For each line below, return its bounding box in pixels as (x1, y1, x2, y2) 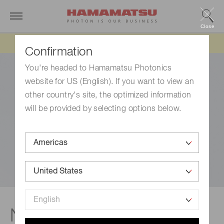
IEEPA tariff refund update (97, 39, 185, 46)
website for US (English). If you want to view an (25, 78, 194, 86)
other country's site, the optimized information (25, 91, 191, 99)
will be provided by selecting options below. (25, 105, 181, 113)
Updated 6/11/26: (33, 39, 97, 46)
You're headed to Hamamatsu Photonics (25, 64, 172, 72)
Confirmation (25, 46, 93, 58)
